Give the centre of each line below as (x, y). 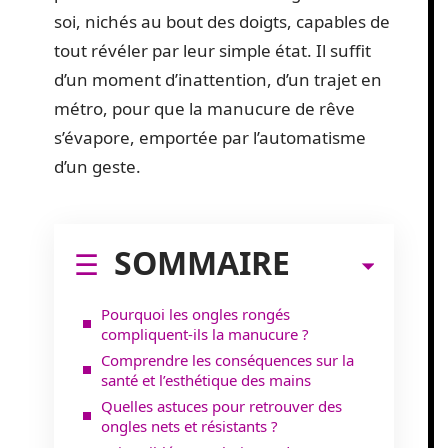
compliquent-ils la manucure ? (205, 333)
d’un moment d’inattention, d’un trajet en (218, 79)
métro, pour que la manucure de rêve (204, 108)
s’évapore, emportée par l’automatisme (210, 137)
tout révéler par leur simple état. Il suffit (212, 50)
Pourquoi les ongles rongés (195, 313)
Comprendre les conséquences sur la (227, 359)
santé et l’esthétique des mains (206, 379)
